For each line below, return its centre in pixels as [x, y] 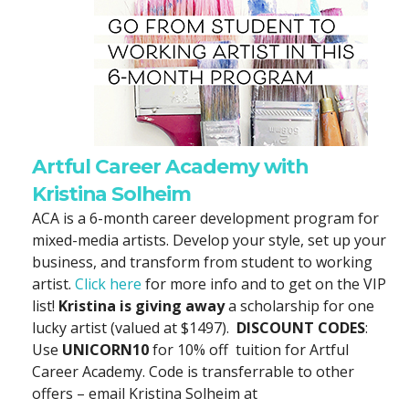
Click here [108, 284]
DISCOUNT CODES [301, 328]
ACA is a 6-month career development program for [205, 219]
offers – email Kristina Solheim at [145, 394]
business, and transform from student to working [202, 262]
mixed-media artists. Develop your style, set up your [209, 241]
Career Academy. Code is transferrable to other [193, 372]
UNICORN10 [105, 350]
